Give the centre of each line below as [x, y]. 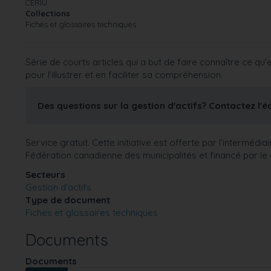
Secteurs [45, 174]
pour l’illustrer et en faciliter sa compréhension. [124, 74]
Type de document [67, 200]
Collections [47, 13]
